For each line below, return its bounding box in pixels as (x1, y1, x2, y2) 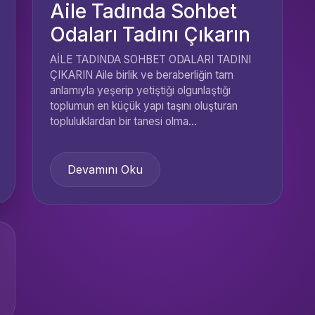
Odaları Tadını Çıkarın (50, 22, 250, 46)
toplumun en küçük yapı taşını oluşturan (50, 99, 238, 112)
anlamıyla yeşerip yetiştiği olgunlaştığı (50, 84, 231, 97)
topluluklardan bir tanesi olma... (50, 115, 197, 128)
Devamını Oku (67, 162, 143, 176)
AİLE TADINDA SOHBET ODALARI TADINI (50, 53, 251, 66)
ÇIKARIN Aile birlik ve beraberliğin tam (50, 68, 233, 82)
